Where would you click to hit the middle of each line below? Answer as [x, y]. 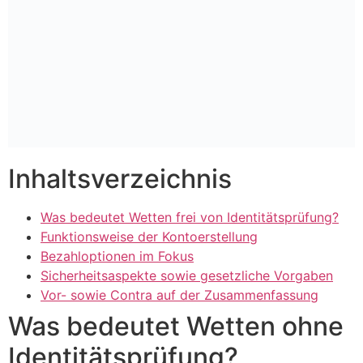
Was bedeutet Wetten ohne [176, 327]
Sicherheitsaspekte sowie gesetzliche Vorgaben [187, 276]
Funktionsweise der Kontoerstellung [149, 237]
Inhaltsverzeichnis [120, 179]
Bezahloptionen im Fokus [117, 256]
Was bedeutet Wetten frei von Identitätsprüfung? [190, 218]
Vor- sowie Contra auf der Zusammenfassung [179, 295]
